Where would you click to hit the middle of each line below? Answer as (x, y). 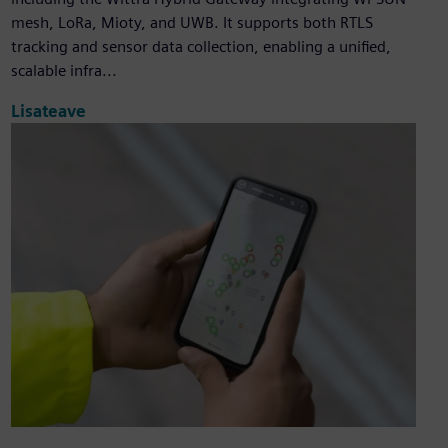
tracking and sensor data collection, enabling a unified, (200, 47)
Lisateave (48, 111)
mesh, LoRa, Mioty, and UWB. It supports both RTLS (191, 23)
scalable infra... (63, 71)
